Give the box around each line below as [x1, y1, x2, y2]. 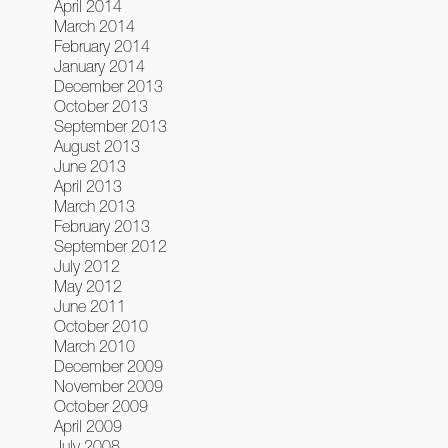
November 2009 [53, 377, 163, 395]
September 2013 [53, 117, 167, 135]
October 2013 [53, 97, 148, 115]
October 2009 [53, 397, 148, 415]
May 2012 [53, 277, 122, 295]
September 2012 [53, 237, 167, 255]
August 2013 [53, 137, 140, 155]
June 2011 [53, 297, 126, 315]
